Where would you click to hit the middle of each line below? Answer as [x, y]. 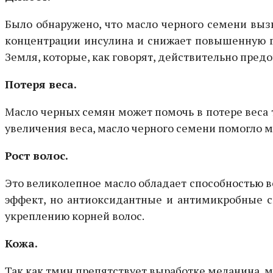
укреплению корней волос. [75, 215]
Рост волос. [37, 155]
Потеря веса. [41, 84]
